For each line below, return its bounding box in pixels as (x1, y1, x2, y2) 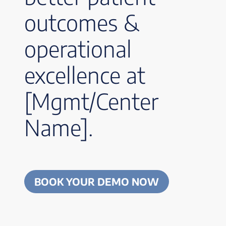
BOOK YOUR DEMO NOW (34, 175, 159, 188)
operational (24, 35, 132, 63)
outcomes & (24, 9, 139, 36)
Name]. (24, 114, 93, 141)
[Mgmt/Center (24, 87, 158, 115)
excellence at (24, 61, 145, 89)
